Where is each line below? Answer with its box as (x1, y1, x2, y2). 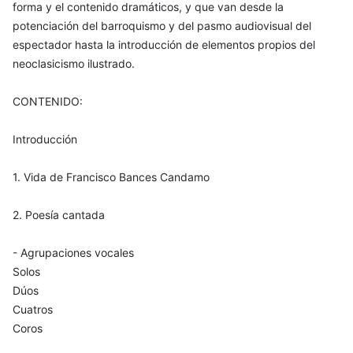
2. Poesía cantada (13, 207, 105, 221)
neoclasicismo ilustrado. (13, 56, 135, 70)
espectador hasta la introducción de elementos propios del (13, 37, 315, 51)
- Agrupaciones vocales (13, 245, 134, 259)
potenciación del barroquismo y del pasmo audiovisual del (13, 18, 311, 32)
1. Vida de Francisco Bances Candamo (13, 169, 210, 184)
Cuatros (13, 302, 53, 316)
